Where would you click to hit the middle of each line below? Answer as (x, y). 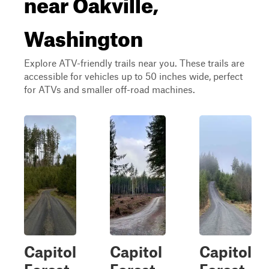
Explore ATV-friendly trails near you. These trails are (134, 63)
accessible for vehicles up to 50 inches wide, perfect (133, 76)
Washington (83, 35)
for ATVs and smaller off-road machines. (110, 89)
